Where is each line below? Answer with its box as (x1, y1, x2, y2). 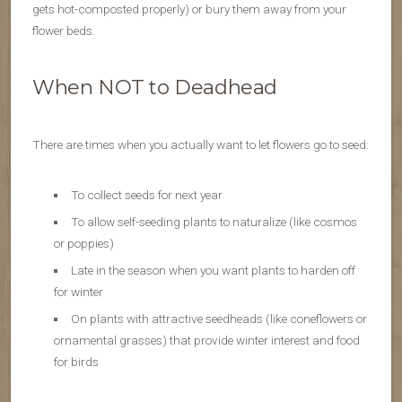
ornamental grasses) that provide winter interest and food (54, 333, 360, 348)
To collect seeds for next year (70, 188, 223, 203)
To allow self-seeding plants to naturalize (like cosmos (70, 214, 357, 230)
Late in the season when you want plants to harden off (70, 263, 355, 278)
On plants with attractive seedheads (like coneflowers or (70, 311, 367, 327)
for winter (54, 284, 103, 300)
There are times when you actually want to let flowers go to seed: (32, 137, 369, 153)
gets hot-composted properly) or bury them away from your (32, 2, 346, 17)
